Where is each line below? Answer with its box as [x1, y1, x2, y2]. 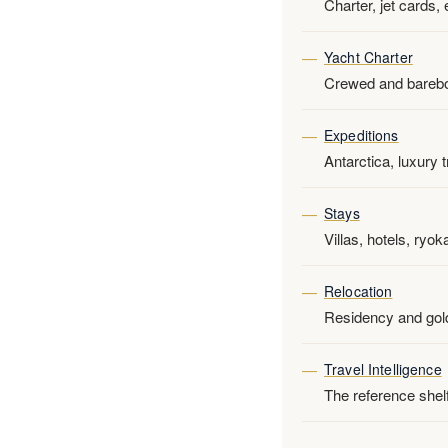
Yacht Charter [324, 47, 413, 67]
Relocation [324, 281, 393, 301]
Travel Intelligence [324, 359, 442, 379]
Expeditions [324, 125, 399, 145]
